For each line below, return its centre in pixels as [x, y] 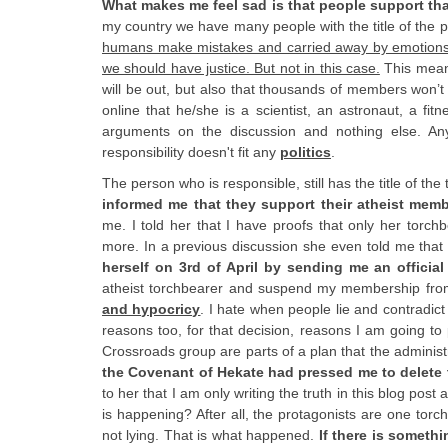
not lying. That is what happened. [210, 434]
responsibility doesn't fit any [191, 151]
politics [305, 151]
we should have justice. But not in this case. [241, 67]
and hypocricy [151, 308]
